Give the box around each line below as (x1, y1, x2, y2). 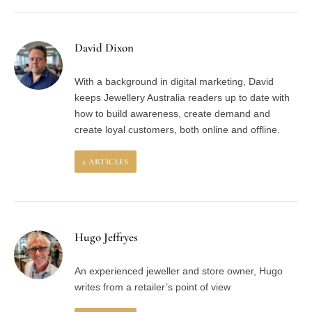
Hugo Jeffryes (75, 230, 138, 244)
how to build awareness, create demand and (75, 108, 270, 119)
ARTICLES (86, 157, 129, 166)
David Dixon (75, 40, 134, 55)
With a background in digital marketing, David (75, 76, 274, 87)
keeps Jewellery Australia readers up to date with (75, 92, 290, 103)
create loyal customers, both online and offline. (75, 124, 280, 135)
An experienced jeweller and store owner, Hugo (75, 265, 283, 276)
